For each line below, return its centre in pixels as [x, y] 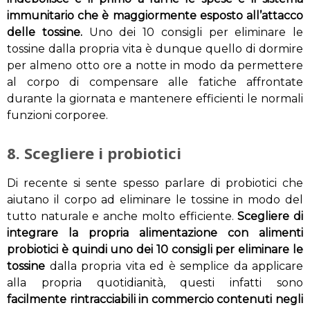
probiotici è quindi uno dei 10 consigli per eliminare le [155, 250]
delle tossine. [45, 33]
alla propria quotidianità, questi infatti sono [155, 283]
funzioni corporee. [57, 116]
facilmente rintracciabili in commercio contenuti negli [155, 300]
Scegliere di [268, 217]
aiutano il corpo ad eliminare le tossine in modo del [155, 200]
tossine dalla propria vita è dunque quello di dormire [155, 49]
